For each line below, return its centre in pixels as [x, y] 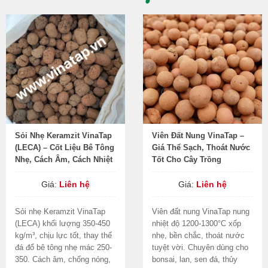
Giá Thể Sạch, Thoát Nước [201, 147]
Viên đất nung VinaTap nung [201, 211]
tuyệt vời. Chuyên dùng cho [200, 247]
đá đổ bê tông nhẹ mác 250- [63, 247]
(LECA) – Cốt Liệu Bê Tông [65, 147]
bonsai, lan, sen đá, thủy [195, 259]
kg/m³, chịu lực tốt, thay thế [63, 235]
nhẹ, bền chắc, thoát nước [198, 235]
